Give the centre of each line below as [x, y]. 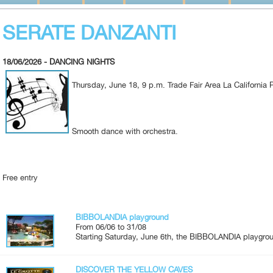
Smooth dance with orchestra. [125, 131]
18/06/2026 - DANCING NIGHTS [58, 62]
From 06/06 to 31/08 [111, 227]
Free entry [20, 177]
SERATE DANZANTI [89, 33]
